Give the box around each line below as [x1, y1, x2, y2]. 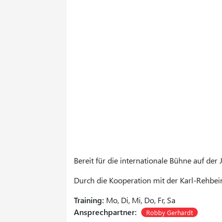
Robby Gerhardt [146, 208, 193, 217]
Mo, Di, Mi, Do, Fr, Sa [104, 195, 176, 205]
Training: [74, 195, 105, 205]
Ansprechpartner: [74, 207, 137, 217]
